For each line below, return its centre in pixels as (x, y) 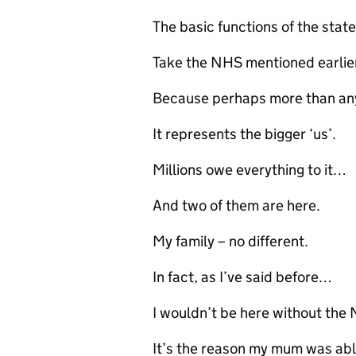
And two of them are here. (236, 205)
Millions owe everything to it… (250, 170)
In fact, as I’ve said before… (244, 277)
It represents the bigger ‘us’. (246, 134)
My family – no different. (232, 241)
